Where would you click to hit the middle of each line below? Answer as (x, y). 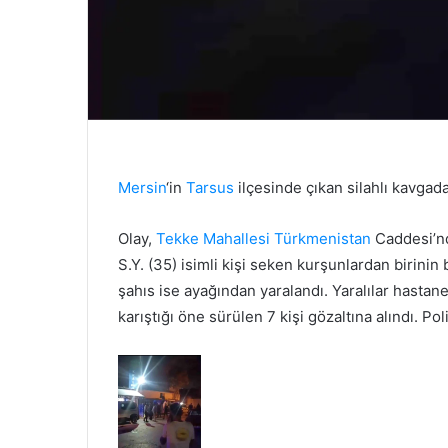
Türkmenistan (322, 238)
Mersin (142, 187)
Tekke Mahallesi (213, 238)
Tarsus (210, 187)
